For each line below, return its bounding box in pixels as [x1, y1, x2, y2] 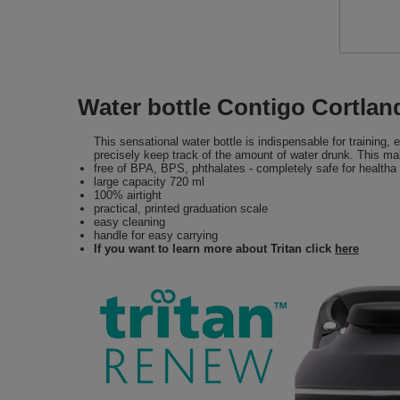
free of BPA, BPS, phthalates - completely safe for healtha [94, 162, 396, 176]
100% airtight [94, 188, 162, 203]
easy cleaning [94, 215, 165, 229]
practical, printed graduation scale [94, 202, 268, 216]
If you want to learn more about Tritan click [94, 242, 335, 256]
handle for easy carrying [94, 229, 218, 243]
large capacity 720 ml [94, 175, 204, 189]
